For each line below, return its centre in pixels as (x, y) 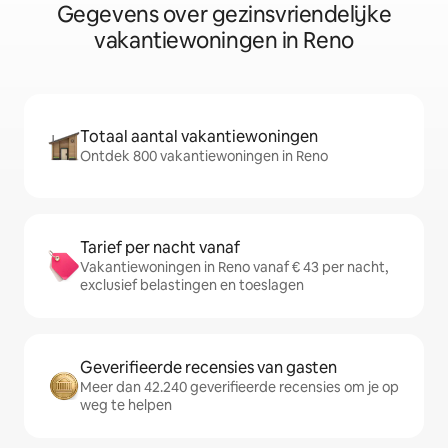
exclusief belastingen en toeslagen (192, 285)
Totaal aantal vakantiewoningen (199, 136)
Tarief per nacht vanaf (160, 247)
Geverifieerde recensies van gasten (208, 367)
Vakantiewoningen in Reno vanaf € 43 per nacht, (234, 267)
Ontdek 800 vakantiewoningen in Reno (204, 156)
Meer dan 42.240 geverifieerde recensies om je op (239, 387)
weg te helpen (126, 405)
